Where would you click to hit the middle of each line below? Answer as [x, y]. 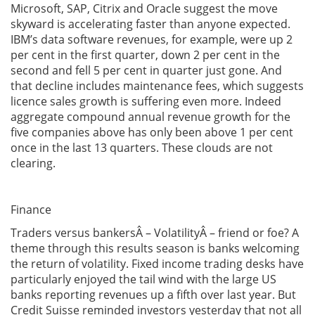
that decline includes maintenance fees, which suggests [157, 86]
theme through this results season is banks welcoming [155, 248]
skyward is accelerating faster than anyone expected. [150, 24]
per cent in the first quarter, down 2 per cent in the [145, 55]
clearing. [33, 163]
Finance [31, 210]
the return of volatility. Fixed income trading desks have [157, 264]
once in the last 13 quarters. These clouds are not [142, 148]
